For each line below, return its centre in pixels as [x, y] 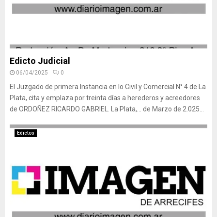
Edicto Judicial [40, 61]
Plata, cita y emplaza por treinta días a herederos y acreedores [105, 98]
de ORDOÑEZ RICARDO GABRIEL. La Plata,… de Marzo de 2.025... [107, 109]
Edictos [26, 133]
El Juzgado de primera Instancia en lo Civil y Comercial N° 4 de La [108, 87]
